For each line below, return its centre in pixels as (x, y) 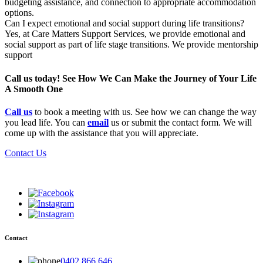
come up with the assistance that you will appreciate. (102, 133)
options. (19, 13)
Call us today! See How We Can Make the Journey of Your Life (131, 78)
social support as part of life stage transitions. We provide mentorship (131, 45)
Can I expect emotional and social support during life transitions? (124, 23)
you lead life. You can (46, 122)
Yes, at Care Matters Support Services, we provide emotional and (125, 34)
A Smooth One (34, 89)
